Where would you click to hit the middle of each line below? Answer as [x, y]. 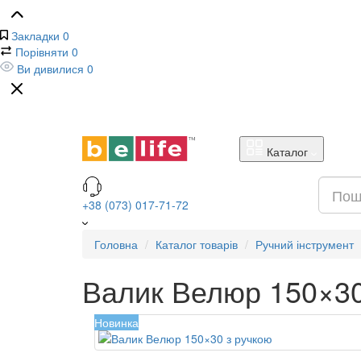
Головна [116, 244]
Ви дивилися [50, 68]
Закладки [35, 35]
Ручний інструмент [305, 244]
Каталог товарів [197, 244]
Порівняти [42, 52]
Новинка [116, 322]
